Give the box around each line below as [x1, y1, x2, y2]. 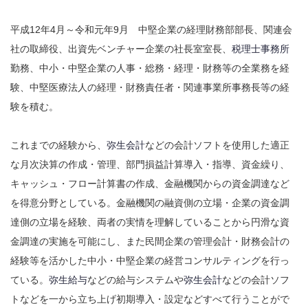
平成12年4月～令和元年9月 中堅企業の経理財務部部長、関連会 [10, 23, 292, 35]
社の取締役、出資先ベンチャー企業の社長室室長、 [10, 43, 232, 54]
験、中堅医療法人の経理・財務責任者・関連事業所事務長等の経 [10, 81, 289, 93]
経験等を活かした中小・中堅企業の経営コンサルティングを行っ [10, 254, 289, 266]
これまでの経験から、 [10, 139, 107, 151]
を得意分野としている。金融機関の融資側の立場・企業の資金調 [10, 197, 289, 208]
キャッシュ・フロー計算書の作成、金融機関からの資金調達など [10, 177, 289, 189]
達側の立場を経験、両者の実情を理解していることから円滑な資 [10, 216, 289, 228]
